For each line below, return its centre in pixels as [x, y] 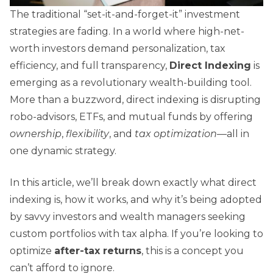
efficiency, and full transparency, [90, 66]
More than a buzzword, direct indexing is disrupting [135, 100]
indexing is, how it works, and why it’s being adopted [136, 200]
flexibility [87, 134]
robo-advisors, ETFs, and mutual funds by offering [131, 117]
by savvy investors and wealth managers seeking [128, 217]
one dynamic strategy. [63, 151]
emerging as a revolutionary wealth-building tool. [131, 83]
